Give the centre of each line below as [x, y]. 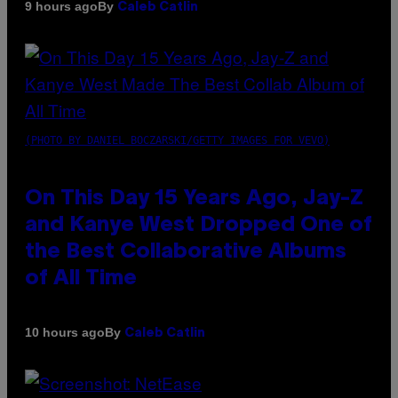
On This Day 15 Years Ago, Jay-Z [194, 199]
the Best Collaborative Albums [186, 252]
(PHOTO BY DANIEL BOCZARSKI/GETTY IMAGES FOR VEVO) [177, 140]
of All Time [81, 279]
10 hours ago [65, 333]
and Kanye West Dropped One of [199, 225]
